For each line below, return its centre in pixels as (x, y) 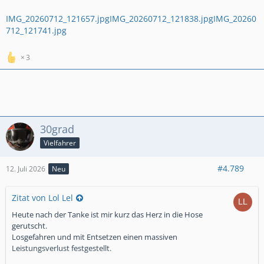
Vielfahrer (60, 143)
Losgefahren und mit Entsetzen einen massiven (95, 237)
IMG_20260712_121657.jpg (58, 19)
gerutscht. (29, 226)
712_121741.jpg (36, 30)
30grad (57, 129)
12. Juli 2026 (26, 169)
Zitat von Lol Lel (42, 198)
